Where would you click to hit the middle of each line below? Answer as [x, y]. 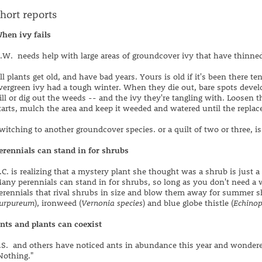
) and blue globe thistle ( [188, 203]
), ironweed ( [58, 203]
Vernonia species [112, 203]
